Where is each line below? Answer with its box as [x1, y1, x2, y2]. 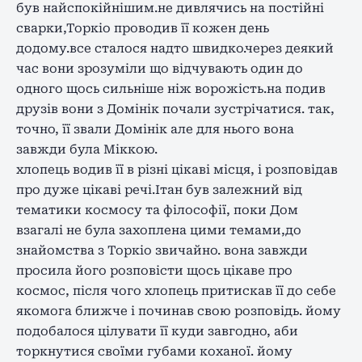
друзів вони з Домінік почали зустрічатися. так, [16, 101, 335, 116]
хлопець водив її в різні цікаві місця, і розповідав [16, 162, 338, 177]
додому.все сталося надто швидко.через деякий [16, 40, 334, 56]
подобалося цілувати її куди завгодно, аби [16, 323, 298, 339]
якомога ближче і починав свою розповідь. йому [16, 303, 341, 318]
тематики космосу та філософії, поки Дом [16, 202, 298, 217]
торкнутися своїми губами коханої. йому [16, 343, 293, 359]
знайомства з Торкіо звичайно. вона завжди [16, 242, 308, 258]
